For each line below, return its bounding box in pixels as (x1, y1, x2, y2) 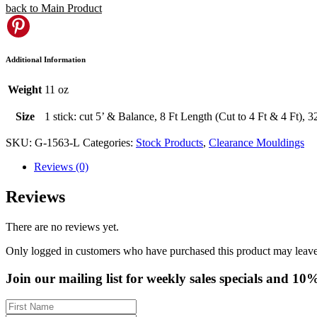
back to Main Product (6, 2, 102, 15)
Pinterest (30, 14, 68, 27)
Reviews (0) (34, 161, 88, 173)
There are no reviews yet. (6, 220, 119, 233)
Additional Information (6, 55, 86, 64)
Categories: (83, 137, 136, 149)
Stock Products (136, 137, 203, 149)
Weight (8, 83, 42, 96)
